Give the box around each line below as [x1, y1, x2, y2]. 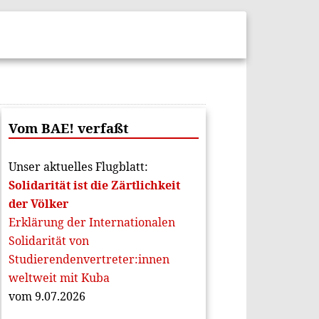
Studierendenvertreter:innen [8, 251, 169, 267]
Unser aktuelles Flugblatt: [8, 159, 148, 174]
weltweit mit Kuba [8, 270, 110, 286]
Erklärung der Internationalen [8, 214, 175, 230]
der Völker [8, 196, 68, 211]
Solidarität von [8, 233, 89, 249]
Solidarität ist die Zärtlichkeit [8, 177, 180, 193]
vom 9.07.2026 [8, 288, 85, 304]
